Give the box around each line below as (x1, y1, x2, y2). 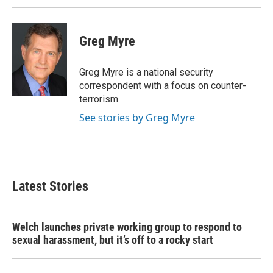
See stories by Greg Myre (79, 111, 195, 124)
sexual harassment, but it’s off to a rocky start (12, 233, 213, 246)
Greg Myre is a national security (79, 66, 213, 78)
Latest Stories (12, 179, 88, 194)
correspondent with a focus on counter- (79, 80, 246, 91)
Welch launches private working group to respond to (12, 221, 242, 233)
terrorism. (79, 93, 120, 105)
